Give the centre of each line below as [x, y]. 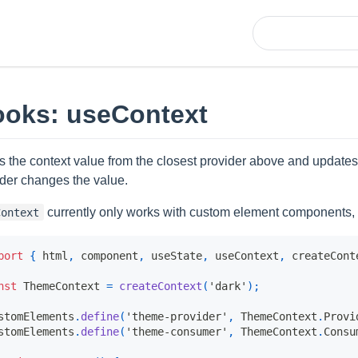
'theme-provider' [177, 316]
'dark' [228, 286]
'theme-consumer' [177, 331]
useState [173, 255]
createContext [161, 286]
